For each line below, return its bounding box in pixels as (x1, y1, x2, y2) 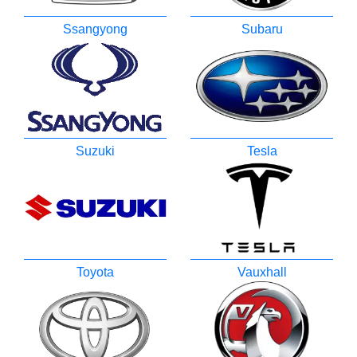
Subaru (241, 22, 283, 37)
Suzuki (76, 143, 115, 158)
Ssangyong (63, 22, 127, 37)
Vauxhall (237, 265, 287, 279)
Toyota (76, 265, 114, 279)
